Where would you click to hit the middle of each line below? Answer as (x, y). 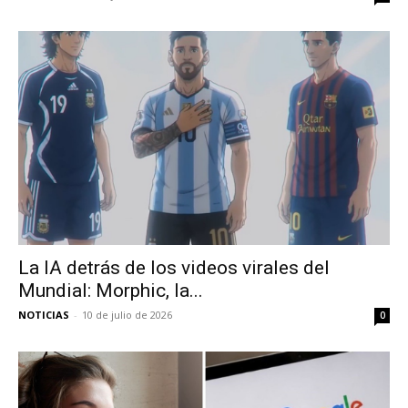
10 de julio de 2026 (127, 315)
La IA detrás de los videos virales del (174, 268)
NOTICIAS (44, 315)
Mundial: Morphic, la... (111, 291)
